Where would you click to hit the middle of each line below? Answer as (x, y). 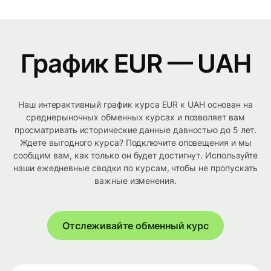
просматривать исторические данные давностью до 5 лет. (135, 130)
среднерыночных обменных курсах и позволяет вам (135, 117)
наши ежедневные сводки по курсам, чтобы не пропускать (135, 168)
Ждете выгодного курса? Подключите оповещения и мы (135, 143)
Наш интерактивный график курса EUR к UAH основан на (135, 105)
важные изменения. (135, 181)
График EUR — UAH (135, 64)
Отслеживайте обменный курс (135, 226)
